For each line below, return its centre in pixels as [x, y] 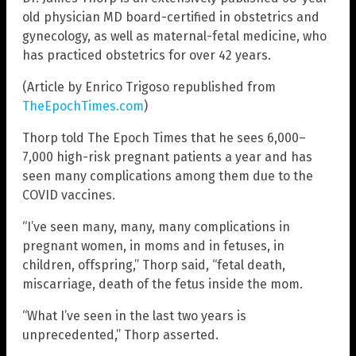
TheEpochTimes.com [83, 106]
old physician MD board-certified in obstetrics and [171, 17]
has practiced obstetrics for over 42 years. [147, 56]
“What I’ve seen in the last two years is [134, 316]
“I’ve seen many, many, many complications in [156, 227]
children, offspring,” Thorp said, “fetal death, [154, 265]
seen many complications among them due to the [168, 176]
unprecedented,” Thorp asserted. [120, 335]
